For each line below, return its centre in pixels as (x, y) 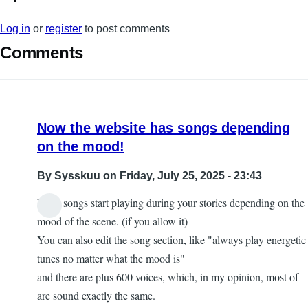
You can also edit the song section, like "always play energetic (172, 240)
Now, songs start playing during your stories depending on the (171, 203)
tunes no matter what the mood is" (111, 258)
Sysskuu (77, 176)
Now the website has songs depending (164, 128)
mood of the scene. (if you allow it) (112, 221)
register (64, 29)
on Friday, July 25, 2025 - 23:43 (181, 176)
